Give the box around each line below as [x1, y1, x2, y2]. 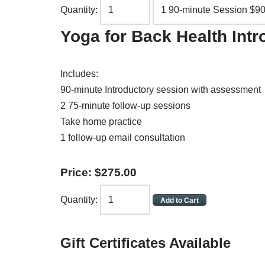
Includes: [60, 69, 98, 79]
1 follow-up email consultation [60, 132, 185, 143]
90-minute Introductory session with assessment [60, 85, 261, 95]
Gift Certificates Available [60, 235, 231, 251]
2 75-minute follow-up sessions [60, 101, 190, 111]
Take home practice [60, 117, 142, 127]
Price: [60, 166, 95, 179]
